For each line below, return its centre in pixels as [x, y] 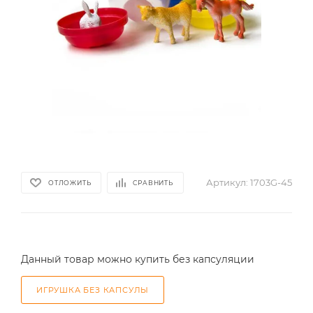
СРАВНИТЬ [153, 182]
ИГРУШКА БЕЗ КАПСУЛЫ [93, 290]
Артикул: [227, 182]
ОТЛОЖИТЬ [70, 182]
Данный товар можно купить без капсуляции [138, 259]
